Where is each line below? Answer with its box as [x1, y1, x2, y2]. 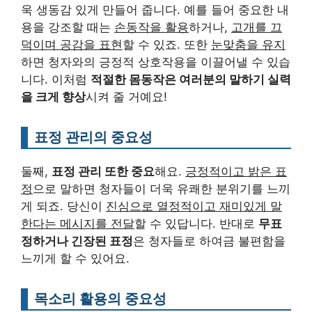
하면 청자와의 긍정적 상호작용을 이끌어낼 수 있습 [21, 55, 290, 70]
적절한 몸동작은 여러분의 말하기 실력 [91, 72, 291, 87]
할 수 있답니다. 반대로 [134, 217, 258, 231]
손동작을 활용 [114, 20, 189, 35]
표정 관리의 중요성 [34, 128, 153, 146]
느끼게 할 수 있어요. [21, 251, 130, 266]
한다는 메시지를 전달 [21, 217, 134, 231]
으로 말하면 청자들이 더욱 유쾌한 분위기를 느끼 [33, 182, 290, 196]
